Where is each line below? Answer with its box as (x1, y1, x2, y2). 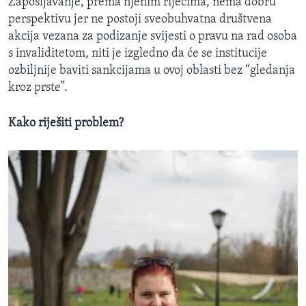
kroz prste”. (8, 81, 68, 94)
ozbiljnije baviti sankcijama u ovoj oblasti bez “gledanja (8, 64, 295, 77)
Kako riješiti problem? (8, 116, 124, 130)
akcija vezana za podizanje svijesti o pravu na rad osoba (8, 29, 297, 43)
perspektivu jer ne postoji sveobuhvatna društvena (8, 12, 272, 26)
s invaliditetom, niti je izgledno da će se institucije (8, 46, 267, 60)
